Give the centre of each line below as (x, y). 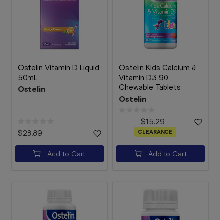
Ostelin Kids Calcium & (158, 68)
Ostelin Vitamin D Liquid (58, 68)
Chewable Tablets (150, 87)
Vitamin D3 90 (144, 77)
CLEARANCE (155, 132)
